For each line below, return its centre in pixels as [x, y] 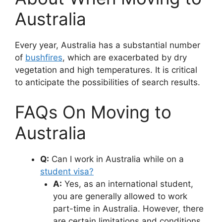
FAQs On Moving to [93, 112]
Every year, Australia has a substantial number [108, 45]
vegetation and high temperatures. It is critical [106, 70]
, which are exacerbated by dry [125, 57]
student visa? [67, 171]
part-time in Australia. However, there [128, 208]
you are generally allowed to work [120, 196]
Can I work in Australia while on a [116, 159]
